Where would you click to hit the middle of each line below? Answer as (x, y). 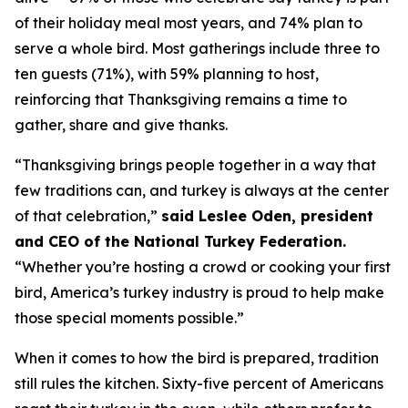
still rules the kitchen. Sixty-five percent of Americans (199, 383)
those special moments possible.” (129, 318)
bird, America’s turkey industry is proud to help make (199, 292)
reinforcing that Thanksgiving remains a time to (181, 99)
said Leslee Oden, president (267, 216)
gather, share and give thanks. (121, 125)
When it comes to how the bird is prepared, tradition (197, 358)
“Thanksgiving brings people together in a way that (195, 165)
